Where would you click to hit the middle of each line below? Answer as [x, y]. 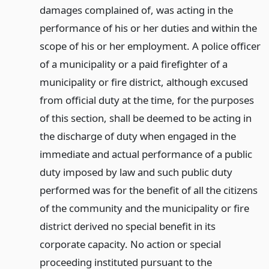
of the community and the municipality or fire [144, 208]
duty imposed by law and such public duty [136, 172]
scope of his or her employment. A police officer [150, 46]
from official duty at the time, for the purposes [147, 100]
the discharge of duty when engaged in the [138, 136]
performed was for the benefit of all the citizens [148, 190]
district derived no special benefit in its [127, 226]
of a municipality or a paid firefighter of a [133, 64]
